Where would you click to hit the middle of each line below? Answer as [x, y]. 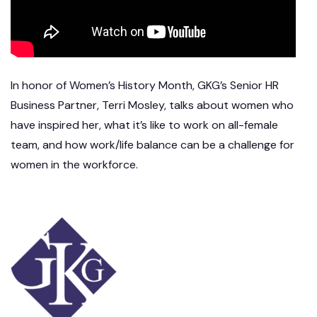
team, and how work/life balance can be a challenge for [152, 144]
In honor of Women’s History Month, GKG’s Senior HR [145, 85]
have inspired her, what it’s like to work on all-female [144, 125]
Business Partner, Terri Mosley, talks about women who [152, 105]
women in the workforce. [74, 164]
